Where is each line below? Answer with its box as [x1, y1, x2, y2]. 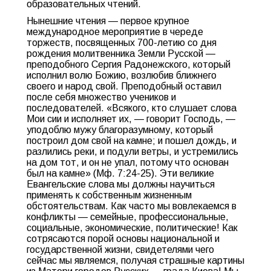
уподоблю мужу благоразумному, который [27, 125, 213, 135]
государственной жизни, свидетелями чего [27, 244, 214, 255]
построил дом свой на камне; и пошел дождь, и [27, 135, 237, 146]
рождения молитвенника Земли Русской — [27, 48, 215, 59]
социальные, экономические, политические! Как [27, 223, 238, 233]
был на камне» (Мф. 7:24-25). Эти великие [27, 168, 214, 178]
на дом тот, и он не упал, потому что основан [27, 157, 229, 168]
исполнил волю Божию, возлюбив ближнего [27, 70, 217, 80]
